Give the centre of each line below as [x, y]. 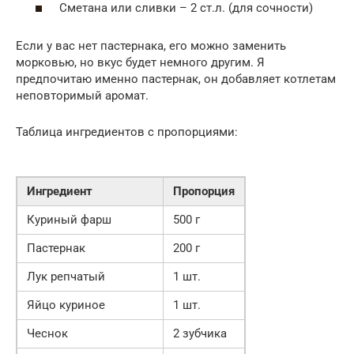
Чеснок [47, 333]
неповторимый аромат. [82, 95]
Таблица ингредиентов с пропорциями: [127, 132]
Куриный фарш [69, 219]
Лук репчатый [66, 276]
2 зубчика [200, 333]
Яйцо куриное [66, 305]
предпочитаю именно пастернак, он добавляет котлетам [176, 79]
